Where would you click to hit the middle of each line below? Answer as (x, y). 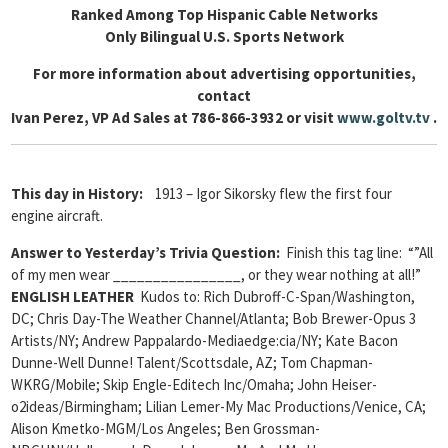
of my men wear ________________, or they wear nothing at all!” (217, 274)
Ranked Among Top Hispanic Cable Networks (224, 14)
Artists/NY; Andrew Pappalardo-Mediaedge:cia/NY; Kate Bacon (204, 340)
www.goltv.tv (383, 117)
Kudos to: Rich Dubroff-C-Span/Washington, (274, 296)
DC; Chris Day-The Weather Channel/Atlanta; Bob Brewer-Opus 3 (213, 318)
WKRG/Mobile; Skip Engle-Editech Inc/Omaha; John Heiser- (194, 384)
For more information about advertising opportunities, (224, 73)
